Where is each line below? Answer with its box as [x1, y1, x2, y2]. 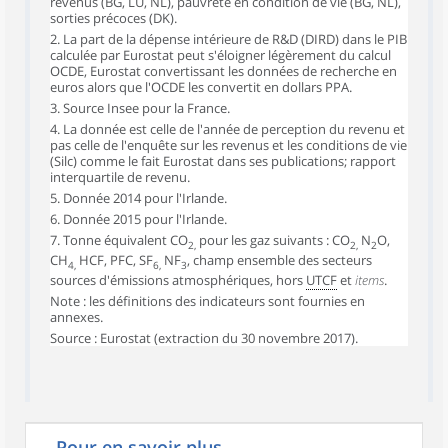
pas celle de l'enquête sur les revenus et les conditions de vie [50, 136, 407, 155]
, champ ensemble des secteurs [187, 250, 372, 269]
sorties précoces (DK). [50, 9, 177, 28]
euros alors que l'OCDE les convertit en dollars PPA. [50, 78, 352, 97]
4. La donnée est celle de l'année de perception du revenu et [50, 120, 405, 139]
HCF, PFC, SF [76, 250, 153, 269]
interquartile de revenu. [50, 168, 190, 187]
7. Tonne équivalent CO [50, 231, 188, 250]
